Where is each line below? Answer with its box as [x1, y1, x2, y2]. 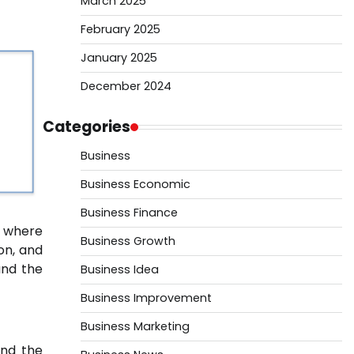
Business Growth [80, 233, 175, 249]
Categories [42, 116, 130, 137]
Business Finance [80, 205, 178, 220]
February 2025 [80, 21, 160, 37]
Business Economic [80, 176, 190, 192]
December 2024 [80, 78, 171, 94]
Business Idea [80, 262, 159, 277]
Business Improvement [80, 290, 212, 306]
